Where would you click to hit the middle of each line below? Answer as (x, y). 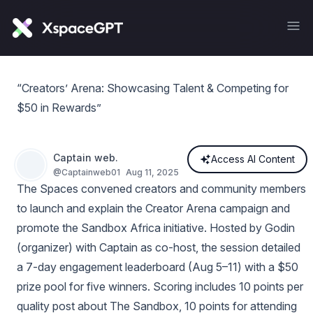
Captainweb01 (91, 172)
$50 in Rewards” (59, 108)
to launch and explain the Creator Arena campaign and (153, 208)
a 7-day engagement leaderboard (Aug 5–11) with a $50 (158, 267)
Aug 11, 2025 (152, 172)
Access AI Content (253, 159)
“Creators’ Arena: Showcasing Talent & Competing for (153, 88)
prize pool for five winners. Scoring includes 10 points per (160, 286)
